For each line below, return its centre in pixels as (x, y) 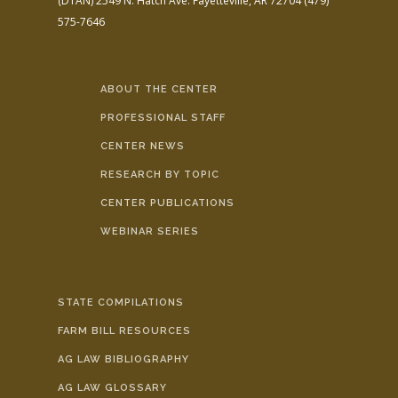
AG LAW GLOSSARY (112, 387)
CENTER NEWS (142, 146)
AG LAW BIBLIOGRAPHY (123, 359)
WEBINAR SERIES (149, 231)
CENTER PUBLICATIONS (167, 203)
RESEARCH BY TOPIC (159, 174)
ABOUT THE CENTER (159, 89)
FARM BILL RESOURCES (124, 330)
